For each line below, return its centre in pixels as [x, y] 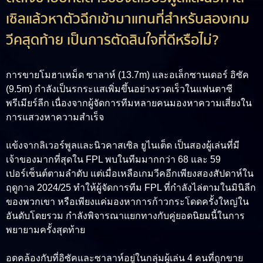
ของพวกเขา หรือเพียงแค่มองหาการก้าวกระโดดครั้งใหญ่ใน [127, 202]
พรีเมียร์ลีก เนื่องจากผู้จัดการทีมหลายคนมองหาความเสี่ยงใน [129, 103]
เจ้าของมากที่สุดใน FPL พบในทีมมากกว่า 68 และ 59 [113, 160]
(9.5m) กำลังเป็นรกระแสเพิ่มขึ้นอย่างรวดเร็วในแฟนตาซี [119, 89]
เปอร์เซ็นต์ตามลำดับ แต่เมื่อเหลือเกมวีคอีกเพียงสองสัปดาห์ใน [130, 174]
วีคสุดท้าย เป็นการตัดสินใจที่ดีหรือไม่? [112, 41]
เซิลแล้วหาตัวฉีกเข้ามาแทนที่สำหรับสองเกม [128, 19]
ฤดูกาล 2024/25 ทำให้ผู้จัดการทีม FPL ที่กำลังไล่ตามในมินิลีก [131, 188]
